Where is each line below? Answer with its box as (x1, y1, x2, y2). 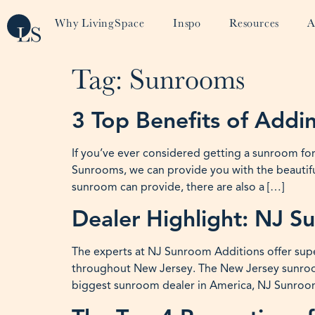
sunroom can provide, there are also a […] (72, 180, 284, 194)
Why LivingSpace (55, 15, 145, 30)
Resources (229, 15, 280, 30)
